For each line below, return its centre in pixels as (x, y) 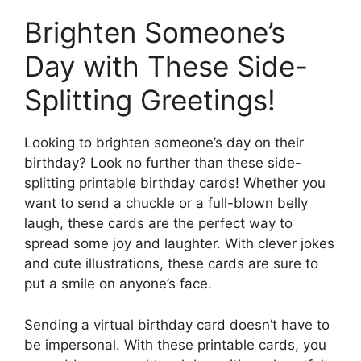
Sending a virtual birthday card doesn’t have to (177, 324)
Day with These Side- (166, 66)
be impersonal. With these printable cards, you (175, 344)
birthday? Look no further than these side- (163, 163)
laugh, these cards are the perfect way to (158, 224)
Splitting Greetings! (150, 100)
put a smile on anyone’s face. (118, 284)
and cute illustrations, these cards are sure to (171, 264)
